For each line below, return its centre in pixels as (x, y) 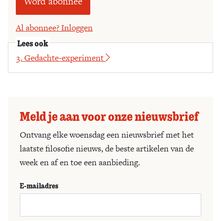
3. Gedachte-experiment (61, 57)
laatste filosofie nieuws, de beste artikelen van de (107, 148)
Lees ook (33, 43)
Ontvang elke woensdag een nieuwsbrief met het (107, 134)
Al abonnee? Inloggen (54, 27)
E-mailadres (39, 185)
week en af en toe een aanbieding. (80, 162)
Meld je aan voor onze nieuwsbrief (109, 116)
